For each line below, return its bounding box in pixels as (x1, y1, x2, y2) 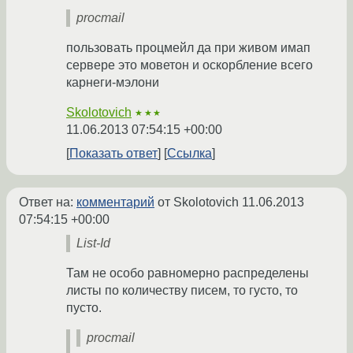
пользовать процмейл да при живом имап (66, 41, 310, 55)
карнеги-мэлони (66, 76, 159, 90)
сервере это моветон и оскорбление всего (66, 58, 313, 72)
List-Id (76, 236, 110, 251)
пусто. (66, 301, 102, 315)
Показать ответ (69, 147, 158, 161)
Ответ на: (19, 195, 76, 210)
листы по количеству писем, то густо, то (66, 284, 298, 298)
